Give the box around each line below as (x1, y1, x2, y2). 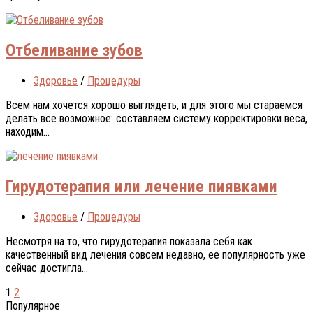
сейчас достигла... (6, 261, 88, 275)
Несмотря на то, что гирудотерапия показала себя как (6, 234, 252, 248)
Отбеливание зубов (6, 41, 143, 61)
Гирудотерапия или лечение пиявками (6, 177, 277, 197)
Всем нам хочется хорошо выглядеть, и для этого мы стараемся (6, 99, 303, 112)
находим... (6, 125, 50, 139)
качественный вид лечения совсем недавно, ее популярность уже (6, 247, 305, 261)
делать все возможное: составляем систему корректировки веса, (6, 112, 307, 126)
